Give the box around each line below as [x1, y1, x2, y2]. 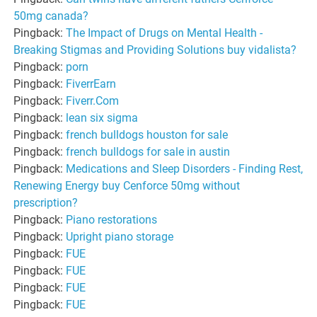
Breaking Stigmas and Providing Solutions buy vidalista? [13, 42, 297, 57]
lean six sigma [66, 110, 139, 125]
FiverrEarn [66, 76, 117, 91]
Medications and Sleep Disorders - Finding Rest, [66, 161, 304, 175]
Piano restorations [66, 212, 158, 226]
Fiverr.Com [66, 93, 120, 108]
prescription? [13, 195, 79, 209]
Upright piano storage [66, 229, 174, 243]
